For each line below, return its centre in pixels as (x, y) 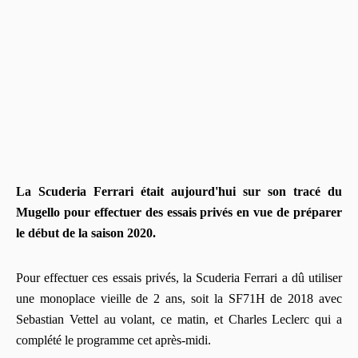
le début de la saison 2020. (86, 233)
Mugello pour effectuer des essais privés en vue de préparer (179, 212)
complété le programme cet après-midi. (113, 340)
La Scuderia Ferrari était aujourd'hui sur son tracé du (179, 191)
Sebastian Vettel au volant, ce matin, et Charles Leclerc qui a (179, 319)
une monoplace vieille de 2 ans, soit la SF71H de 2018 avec (179, 298)
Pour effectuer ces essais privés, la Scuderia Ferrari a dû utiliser (179, 277)
